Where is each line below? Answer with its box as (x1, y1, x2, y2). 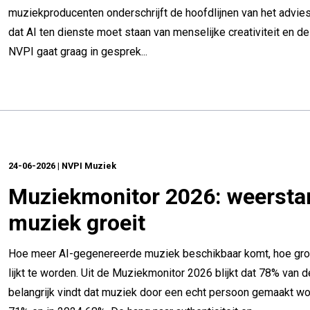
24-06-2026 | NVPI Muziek (8, 161, 116, 171)
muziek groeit (8, 210, 145, 236)
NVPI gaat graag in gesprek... (8, 45, 147, 58)
